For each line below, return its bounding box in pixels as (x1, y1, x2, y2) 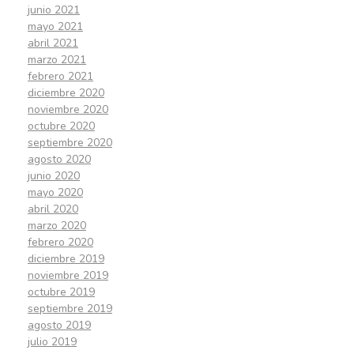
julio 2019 (28, 334, 77, 350)
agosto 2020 (28, 152, 91, 168)
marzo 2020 (28, 218, 86, 234)
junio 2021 (28, 2, 80, 18)
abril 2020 (28, 201, 78, 217)
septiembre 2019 (28, 301, 112, 317)
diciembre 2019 (28, 251, 104, 267)
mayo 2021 (28, 19, 83, 35)
